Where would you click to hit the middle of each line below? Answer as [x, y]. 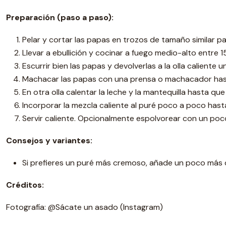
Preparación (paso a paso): [60, 17]
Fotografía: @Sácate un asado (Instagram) [84, 207]
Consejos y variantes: [49, 140]
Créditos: [25, 185]
